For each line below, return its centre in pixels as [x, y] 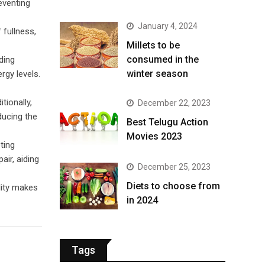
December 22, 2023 [174, 103]
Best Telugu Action [167, 122]
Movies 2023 [154, 136]
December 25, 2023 [174, 167]
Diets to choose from [173, 186]
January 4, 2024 [168, 26]
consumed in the [163, 59]
